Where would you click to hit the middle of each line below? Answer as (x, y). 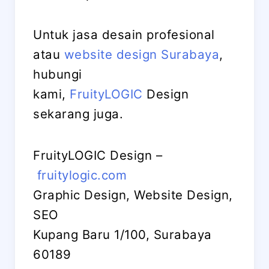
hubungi (58, 74)
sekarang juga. (78, 114)
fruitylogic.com (82, 175)
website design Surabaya (141, 55)
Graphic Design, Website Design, (133, 195)
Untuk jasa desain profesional (124, 35)
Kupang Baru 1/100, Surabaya (122, 235)
